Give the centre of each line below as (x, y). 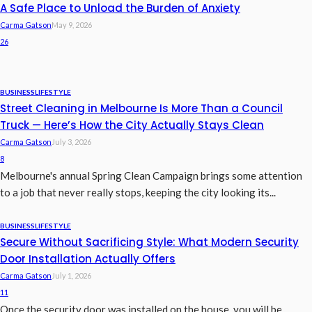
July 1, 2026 (71, 276)
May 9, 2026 (72, 25)
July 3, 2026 (71, 142)
